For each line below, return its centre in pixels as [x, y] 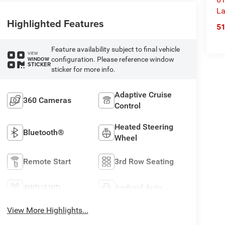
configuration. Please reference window [113, 59]
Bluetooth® [43, 132]
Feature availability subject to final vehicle [115, 49]
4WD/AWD [41, 187]
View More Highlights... [47, 210]
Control [128, 105]
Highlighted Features [55, 23]
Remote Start [47, 161]
